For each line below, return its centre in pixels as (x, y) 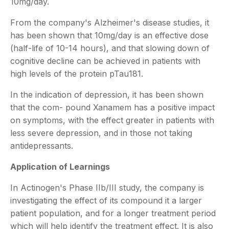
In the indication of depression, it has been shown (107, 94)
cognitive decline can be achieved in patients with (105, 61)
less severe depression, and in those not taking (101, 133)
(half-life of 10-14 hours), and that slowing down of (110, 48)
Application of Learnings (60, 166)
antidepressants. (42, 145)
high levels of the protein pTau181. (77, 73)
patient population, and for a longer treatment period (113, 213)
